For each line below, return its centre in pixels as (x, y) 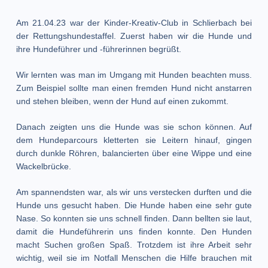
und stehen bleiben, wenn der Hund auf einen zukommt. (122, 101)
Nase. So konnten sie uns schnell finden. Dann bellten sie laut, (134, 219)
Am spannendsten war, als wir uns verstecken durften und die (134, 192)
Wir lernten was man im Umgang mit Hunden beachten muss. (134, 75)
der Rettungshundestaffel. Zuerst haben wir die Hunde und (134, 36)
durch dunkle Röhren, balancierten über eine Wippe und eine (134, 153)
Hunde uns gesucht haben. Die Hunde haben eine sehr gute (134, 205)
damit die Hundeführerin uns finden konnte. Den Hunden (134, 232)
